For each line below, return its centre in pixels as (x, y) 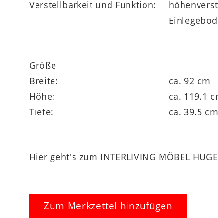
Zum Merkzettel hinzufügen (108, 206)
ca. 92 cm (190, 81)
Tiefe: (41, 112)
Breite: (44, 81)
